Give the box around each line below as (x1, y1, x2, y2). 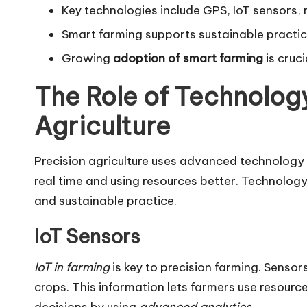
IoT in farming (34, 260, 110, 275)
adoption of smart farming (113, 51, 263, 66)
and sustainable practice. (34, 193, 177, 209)
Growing (62, 51, 113, 66)
